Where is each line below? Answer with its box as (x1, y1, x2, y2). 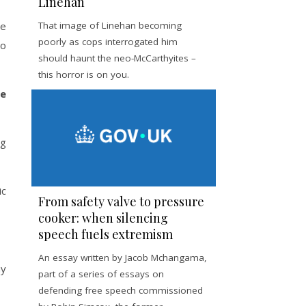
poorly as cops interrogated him (38, 36, 178, 48)
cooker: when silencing (38, 209, 168, 226)
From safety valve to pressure (38, 193, 204, 210)
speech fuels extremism (38, 225, 173, 242)
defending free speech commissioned (38, 283, 203, 296)
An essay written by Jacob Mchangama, (38, 251, 207, 264)
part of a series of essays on (38, 267, 164, 280)
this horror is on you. (38, 68, 129, 81)
